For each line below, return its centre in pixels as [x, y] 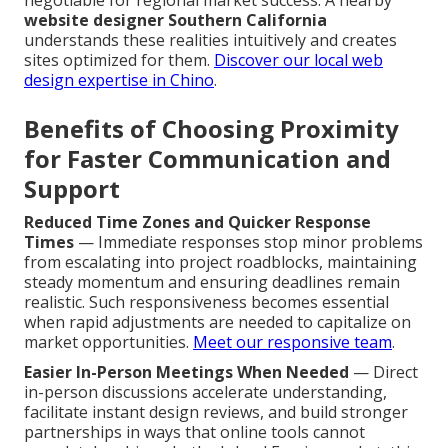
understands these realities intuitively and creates [210, 40]
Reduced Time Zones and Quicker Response [197, 222]
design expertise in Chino [119, 80]
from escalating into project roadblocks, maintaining [220, 262]
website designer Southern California [175, 20]
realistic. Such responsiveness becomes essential [206, 302]
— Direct [383, 372]
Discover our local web [298, 60]
